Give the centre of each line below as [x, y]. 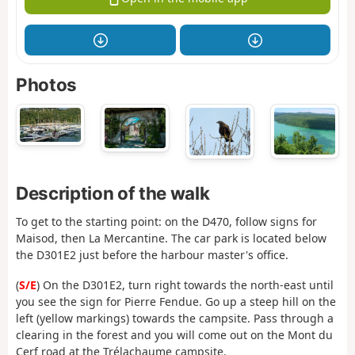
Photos [46, 85]
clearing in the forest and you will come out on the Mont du [174, 335]
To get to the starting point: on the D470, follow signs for [166, 221]
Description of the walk [113, 193]
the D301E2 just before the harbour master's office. [152, 254]
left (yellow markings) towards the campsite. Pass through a [175, 319]
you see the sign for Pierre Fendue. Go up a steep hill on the [176, 302]
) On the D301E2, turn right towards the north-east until [185, 285]
